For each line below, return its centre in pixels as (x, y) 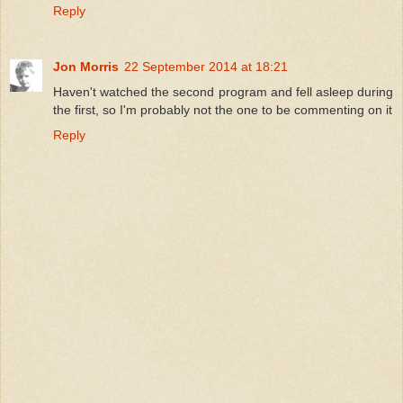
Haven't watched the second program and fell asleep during (223, 91)
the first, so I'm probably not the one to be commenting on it (223, 109)
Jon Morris (86, 66)
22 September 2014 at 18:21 (206, 66)
